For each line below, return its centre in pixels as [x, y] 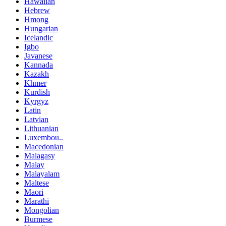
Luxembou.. [44, 138]
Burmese [38, 219]
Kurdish [37, 92]
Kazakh [37, 74]
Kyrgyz [36, 101]
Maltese [37, 183]
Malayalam [42, 174]
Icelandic [39, 38]
